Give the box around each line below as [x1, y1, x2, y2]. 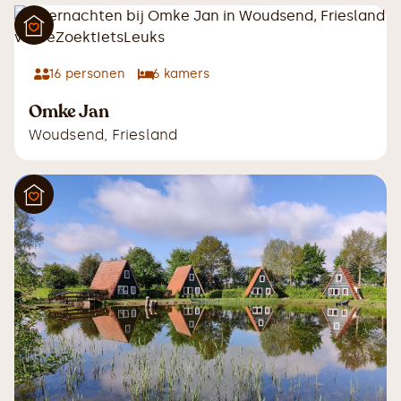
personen [62, 66, 125, 82]
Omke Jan [29, 99, 109, 124]
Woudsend [29, 126, 104, 144]
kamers [160, 66, 209, 82]
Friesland [112, 126, 177, 144]
